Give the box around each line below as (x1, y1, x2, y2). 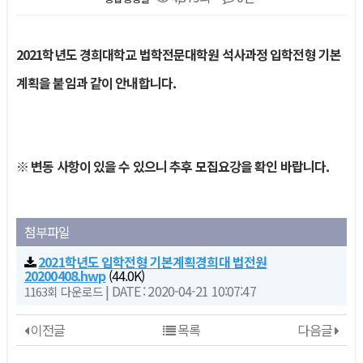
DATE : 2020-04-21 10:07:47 (111, 281, 256, 301)
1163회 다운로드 (24, 283, 104, 300)
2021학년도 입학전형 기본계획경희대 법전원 (38, 252, 267, 271)
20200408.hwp (24, 266, 106, 285)
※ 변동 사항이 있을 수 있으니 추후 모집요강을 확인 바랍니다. (16, 156, 330, 176)
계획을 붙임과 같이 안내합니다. (16, 73, 177, 92)
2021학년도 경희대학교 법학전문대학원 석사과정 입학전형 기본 (16, 45, 342, 64)
